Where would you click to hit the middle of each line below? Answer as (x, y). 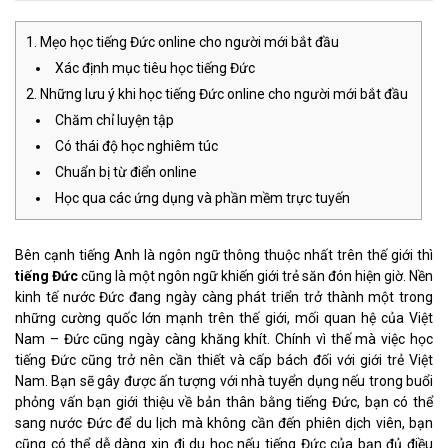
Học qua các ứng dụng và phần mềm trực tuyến (204, 198)
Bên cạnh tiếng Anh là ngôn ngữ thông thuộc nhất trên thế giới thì (224, 255)
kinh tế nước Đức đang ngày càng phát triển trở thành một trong (224, 297)
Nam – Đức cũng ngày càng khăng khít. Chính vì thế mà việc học (224, 339)
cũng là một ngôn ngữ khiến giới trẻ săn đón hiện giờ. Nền (255, 276)
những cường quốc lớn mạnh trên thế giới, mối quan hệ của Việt (224, 318)
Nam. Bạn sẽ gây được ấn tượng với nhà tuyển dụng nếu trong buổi (224, 381)
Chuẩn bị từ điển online (127, 172)
